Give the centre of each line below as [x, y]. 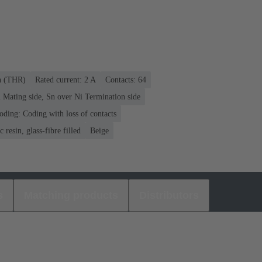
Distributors [169, 195]
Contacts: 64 [126, 80]
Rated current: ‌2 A [65, 80]
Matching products [71, 195]
